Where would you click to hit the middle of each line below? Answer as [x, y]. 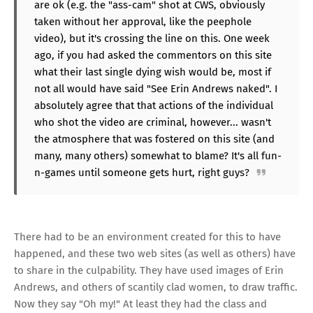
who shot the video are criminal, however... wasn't [153, 122]
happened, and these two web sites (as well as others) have [155, 253]
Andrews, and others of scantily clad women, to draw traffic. [156, 287]
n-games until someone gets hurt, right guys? [142, 172]
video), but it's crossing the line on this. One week [152, 38]
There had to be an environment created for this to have [147, 236]
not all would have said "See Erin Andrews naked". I [156, 88]
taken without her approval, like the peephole [143, 21]
